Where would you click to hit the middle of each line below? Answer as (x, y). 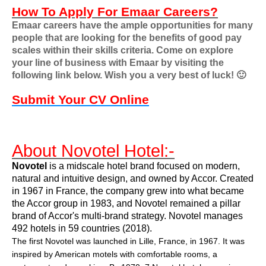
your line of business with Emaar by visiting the (118, 63)
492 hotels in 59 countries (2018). (82, 228)
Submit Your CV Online (80, 100)
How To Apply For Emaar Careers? (115, 12)
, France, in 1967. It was (199, 241)
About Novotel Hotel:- (93, 151)
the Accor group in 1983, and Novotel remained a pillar (126, 203)
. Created (234, 178)
